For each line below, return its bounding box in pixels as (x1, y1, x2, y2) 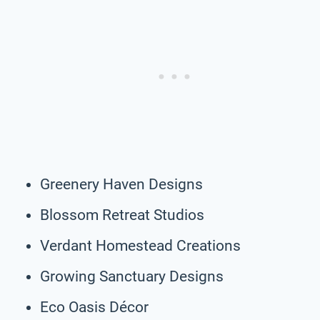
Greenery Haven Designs (40, 175, 203, 193)
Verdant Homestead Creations (40, 236, 241, 254)
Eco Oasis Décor (40, 298, 149, 316)
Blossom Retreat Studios (40, 206, 204, 224)
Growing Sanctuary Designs (40, 267, 224, 285)
